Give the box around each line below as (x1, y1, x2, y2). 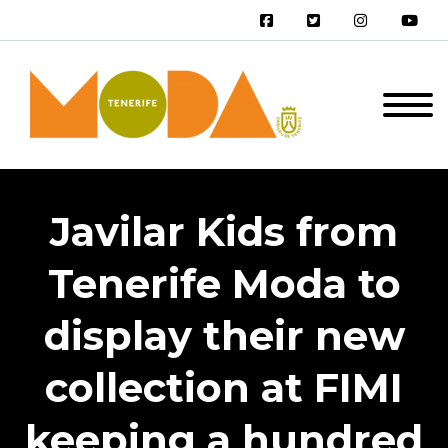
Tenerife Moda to (47, 259, 401, 308)
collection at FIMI (45, 363, 403, 412)
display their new (43, 311, 405, 360)
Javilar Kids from (50, 207, 398, 256)
